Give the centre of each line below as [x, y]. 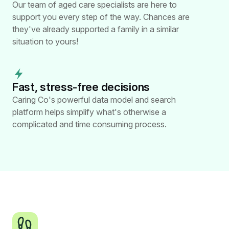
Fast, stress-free [55, 87]
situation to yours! [45, 42]
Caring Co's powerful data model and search [94, 100]
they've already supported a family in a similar [96, 29]
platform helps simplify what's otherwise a [89, 112]
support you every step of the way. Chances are [101, 17]
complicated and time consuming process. [89, 124]
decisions [124, 87]
